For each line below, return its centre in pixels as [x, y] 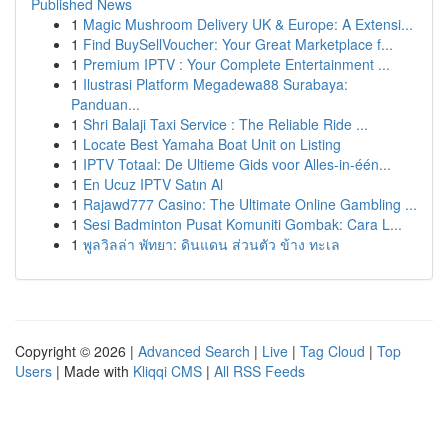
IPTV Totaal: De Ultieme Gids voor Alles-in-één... [237, 164]
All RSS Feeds [259, 371]
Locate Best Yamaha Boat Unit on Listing [212, 144]
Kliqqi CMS [167, 371]
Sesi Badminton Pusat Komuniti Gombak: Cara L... [242, 224]
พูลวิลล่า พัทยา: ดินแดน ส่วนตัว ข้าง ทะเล [211, 244]
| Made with [92, 371]
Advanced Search [194, 351]
